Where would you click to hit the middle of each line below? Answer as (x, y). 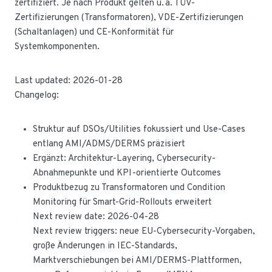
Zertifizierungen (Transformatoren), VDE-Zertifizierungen (129, 18)
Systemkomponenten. (57, 47)
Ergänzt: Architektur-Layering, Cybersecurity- (124, 159)
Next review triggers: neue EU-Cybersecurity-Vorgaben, (144, 232)
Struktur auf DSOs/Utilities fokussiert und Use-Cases (139, 130)
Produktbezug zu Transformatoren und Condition (129, 188)
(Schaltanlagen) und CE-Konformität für (94, 32)
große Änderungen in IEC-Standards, (105, 246)
